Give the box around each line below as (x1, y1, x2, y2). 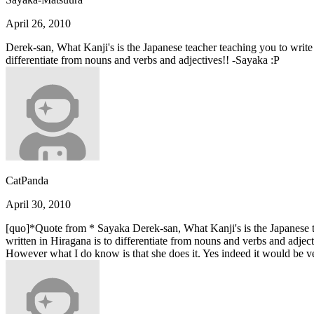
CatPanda (6, 174, 48, 186)
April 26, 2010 (6, 17, 71, 29)
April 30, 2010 (6, 198, 71, 210)
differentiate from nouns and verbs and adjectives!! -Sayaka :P (6, 53, 280, 66)
